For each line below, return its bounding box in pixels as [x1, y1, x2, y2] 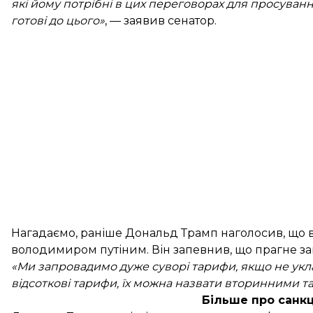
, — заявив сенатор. [105, 14, 217, 27]
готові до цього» [11, 14, 105, 27]
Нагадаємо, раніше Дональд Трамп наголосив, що [11, 226, 308, 240]
